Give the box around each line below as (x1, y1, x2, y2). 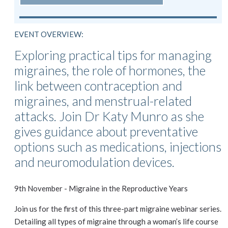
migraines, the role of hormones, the (14, 63, 206, 78)
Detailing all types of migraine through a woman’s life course (14, 217, 218, 226)
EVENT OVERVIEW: (14, 30, 83, 39)
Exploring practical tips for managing (14, 47, 212, 63)
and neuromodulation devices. (14, 154, 175, 169)
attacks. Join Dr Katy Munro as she (14, 108, 204, 124)
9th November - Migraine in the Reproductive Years (14, 184, 188, 193)
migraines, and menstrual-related (14, 93, 192, 108)
